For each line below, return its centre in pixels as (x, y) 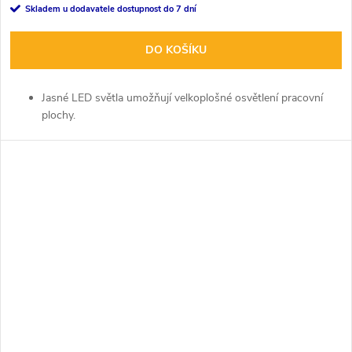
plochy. (59, 115)
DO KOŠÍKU (176, 49)
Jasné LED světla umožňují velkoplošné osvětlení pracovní (182, 97)
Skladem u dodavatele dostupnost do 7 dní (111, 9)
